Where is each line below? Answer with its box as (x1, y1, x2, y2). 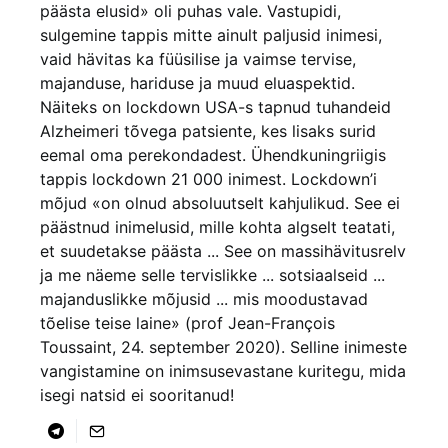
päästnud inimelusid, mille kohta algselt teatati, (40, 217, 395, 238)
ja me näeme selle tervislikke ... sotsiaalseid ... (40, 265, 385, 286)
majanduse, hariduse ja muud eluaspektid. (40, 73, 355, 94)
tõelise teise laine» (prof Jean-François (40, 313, 335, 334)
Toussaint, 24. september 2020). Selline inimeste (40, 337, 407, 358)
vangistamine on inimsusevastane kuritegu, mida (40, 361, 406, 382)
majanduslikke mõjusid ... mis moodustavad (40, 289, 368, 310)
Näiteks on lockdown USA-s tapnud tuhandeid (40, 97, 391, 118)
